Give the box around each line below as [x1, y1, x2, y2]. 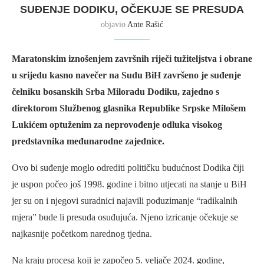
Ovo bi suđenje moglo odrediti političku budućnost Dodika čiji [12, 163, 244, 173]
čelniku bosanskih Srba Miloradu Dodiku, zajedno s [12, 87, 219, 97]
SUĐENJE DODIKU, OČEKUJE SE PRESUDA [20, 4, 244, 16]
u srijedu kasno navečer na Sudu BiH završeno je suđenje [12, 70, 241, 81]
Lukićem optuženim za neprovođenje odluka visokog [12, 120, 222, 130]
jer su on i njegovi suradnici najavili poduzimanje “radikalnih [12, 196, 237, 206]
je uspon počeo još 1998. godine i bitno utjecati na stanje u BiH [12, 179, 247, 190]
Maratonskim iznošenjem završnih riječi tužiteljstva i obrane [12, 54, 252, 64]
